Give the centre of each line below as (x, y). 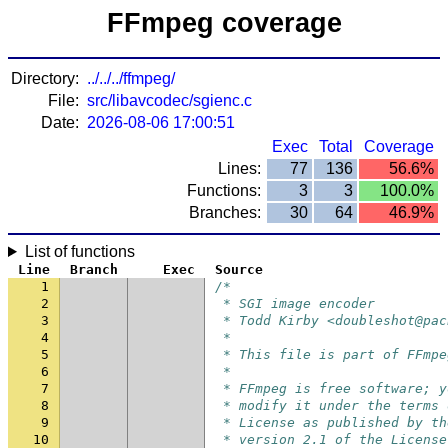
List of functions (79, 251)
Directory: (45, 78)
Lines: (239, 168)
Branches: (225, 212)
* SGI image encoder (295, 303)
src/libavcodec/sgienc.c (169, 100)
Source (239, 269)
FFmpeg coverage (224, 23)
